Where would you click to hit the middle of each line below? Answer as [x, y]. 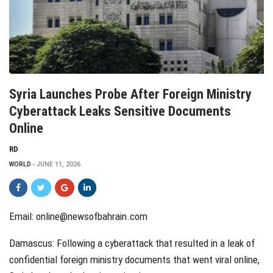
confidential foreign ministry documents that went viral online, [134, 260]
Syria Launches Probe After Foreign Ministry [130, 94]
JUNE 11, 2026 [58, 165]
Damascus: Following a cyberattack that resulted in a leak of [132, 243]
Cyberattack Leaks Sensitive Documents [120, 112]
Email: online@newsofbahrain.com [78, 217]
